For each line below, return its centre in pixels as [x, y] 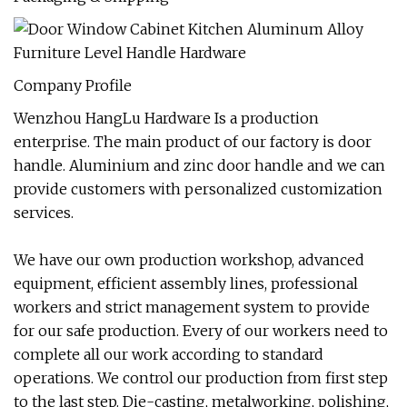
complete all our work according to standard [169, 354]
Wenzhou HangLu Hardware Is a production [166, 118]
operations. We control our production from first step [201, 378]
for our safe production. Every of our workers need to [201, 331]
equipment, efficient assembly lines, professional [186, 283]
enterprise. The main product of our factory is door [193, 142]
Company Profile [73, 85]
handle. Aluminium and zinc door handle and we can [199, 165]
